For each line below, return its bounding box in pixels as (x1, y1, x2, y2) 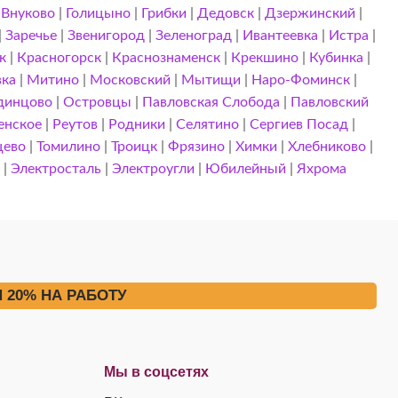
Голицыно (65, 6, 131, 20)
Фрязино (167, 139, 225, 154)
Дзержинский (264, 6, 355, 20)
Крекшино (230, 51, 298, 65)
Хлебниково (287, 139, 366, 154)
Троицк (110, 139, 157, 154)
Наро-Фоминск (251, 73, 351, 87)
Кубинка (308, 51, 363, 65)
